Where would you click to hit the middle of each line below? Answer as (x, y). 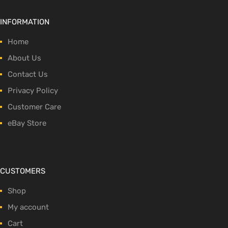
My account (28, 207)
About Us (24, 58)
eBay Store (27, 123)
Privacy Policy (33, 91)
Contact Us (28, 75)
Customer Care (34, 107)
